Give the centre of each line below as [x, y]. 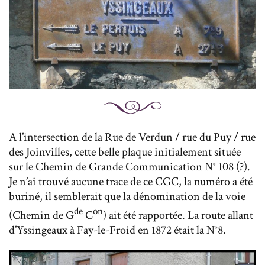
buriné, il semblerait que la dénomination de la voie [127, 197]
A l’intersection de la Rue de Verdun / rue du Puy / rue [132, 138]
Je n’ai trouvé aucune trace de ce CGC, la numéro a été [131, 182]
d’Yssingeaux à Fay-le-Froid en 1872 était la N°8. [119, 230]
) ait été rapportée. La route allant [178, 215]
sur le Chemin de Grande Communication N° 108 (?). [130, 167]
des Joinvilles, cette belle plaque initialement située [125, 152]
